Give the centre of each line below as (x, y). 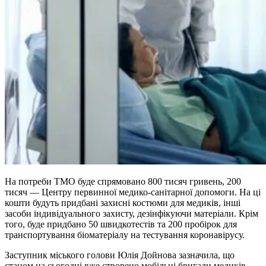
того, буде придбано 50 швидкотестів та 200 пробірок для (121, 224)
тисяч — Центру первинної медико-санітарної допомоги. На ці (133, 192)
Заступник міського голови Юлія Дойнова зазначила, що (120, 255)
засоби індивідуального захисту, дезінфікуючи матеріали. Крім (132, 213)
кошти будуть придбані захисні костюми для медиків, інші (123, 202)
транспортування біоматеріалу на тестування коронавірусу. (125, 235)
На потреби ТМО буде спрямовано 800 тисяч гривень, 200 (123, 181)
